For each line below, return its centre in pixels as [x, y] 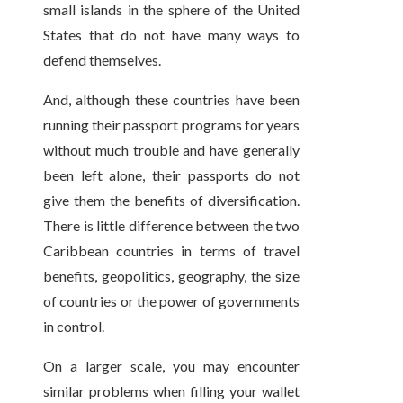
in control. [74, 327]
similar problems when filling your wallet [172, 391]
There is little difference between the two [172, 226]
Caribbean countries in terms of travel [172, 251]
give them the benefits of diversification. [172, 201]
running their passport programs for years [172, 125]
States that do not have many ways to [172, 35]
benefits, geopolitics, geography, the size [172, 276]
